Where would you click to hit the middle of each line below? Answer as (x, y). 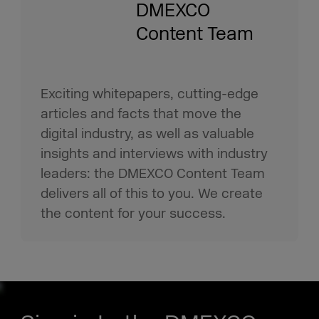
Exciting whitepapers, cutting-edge (150, 94)
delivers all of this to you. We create (152, 193)
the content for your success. (134, 213)
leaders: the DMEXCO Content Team (153, 173)
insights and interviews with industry (155, 153)
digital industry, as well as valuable (148, 134)
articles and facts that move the (141, 114)
